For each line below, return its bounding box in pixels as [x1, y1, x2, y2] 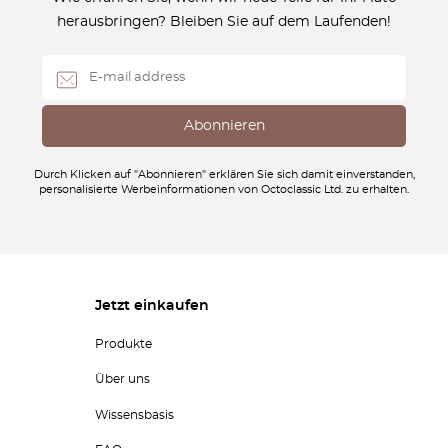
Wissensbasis [94, 408, 174, 421]
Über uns [94, 373, 150, 386]
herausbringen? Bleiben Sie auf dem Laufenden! [57, 14, 391, 29]
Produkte [94, 337, 152, 350]
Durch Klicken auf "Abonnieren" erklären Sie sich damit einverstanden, [33, 170, 415, 181]
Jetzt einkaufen [94, 299, 209, 314]
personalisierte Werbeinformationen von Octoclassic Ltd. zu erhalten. [39, 185, 409, 196]
